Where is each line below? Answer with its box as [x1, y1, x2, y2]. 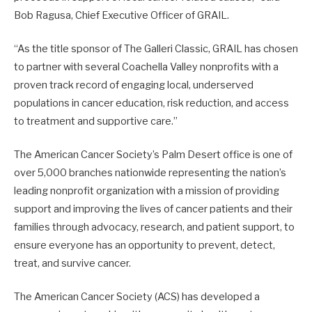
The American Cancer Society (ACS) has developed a [14, 290, 260, 304]
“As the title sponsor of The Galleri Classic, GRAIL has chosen [14, 42, 298, 55]
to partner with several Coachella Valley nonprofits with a [14, 60, 279, 73]
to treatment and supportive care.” [14, 114, 178, 127]
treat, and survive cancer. [14, 257, 131, 270]
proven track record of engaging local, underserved [14, 78, 253, 91]
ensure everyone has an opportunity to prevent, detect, [14, 239, 275, 252]
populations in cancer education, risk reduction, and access [14, 96, 289, 109]
